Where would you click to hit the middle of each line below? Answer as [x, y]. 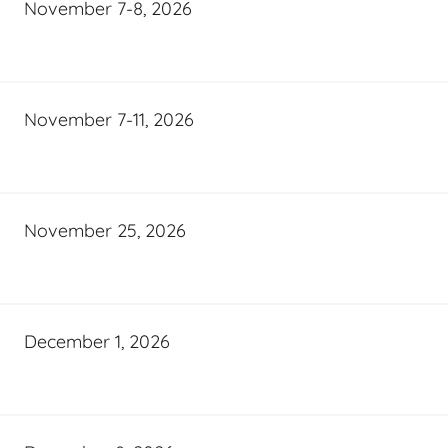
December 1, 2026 [97, 341]
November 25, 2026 [105, 230]
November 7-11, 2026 [109, 119]
